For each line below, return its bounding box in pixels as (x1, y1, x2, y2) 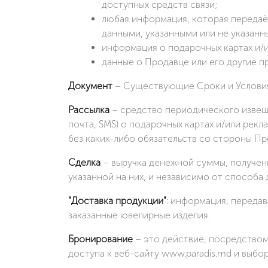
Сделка (68, 156, 100, 168)
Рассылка (68, 103, 109, 115)
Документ (68, 80, 112, 92)
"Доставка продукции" (68, 194, 166, 206)
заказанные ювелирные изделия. (68, 209, 210, 221)
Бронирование (68, 233, 133, 245)
